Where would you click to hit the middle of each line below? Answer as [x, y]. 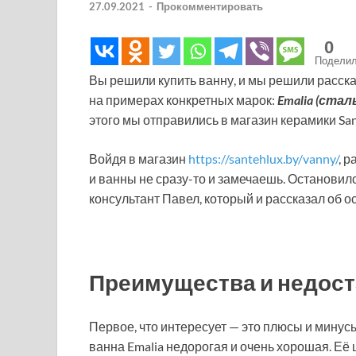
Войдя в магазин [139, 159]
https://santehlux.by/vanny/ [263, 159]
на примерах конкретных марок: [183, 100]
